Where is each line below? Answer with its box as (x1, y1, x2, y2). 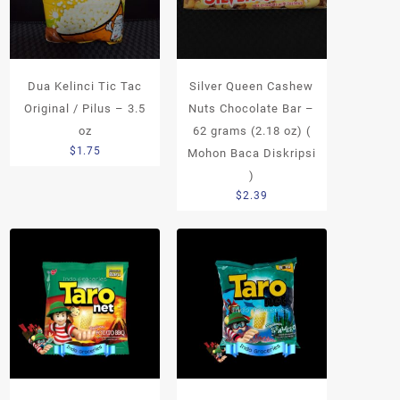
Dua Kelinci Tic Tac (28, 79, 143, 94)
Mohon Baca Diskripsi (187, 146, 316, 161)
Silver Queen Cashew (189, 79, 314, 94)
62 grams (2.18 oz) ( (192, 124, 311, 138)
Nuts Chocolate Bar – (188, 102, 315, 116)
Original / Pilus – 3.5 (24, 102, 146, 116)
